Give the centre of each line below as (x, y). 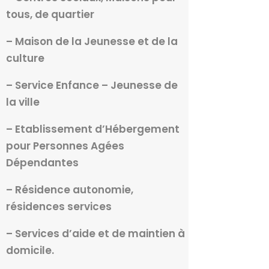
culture (25, 59)
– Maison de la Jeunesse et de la (92, 42)
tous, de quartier (50, 15)
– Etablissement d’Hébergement (92, 129)
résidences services (59, 207)
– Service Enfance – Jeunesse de (92, 86)
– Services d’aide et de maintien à (95, 234)
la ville (23, 102)
